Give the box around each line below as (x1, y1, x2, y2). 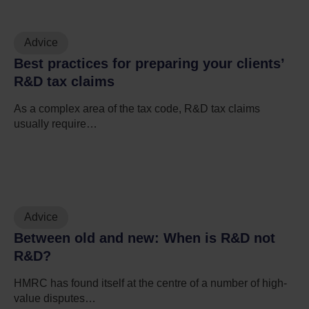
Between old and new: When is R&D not (14, 230, 275, 246)
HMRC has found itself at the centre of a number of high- (14, 277, 287, 289)
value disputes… (14, 292, 96, 304)
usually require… (14, 117, 97, 130)
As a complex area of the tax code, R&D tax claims (14, 102, 260, 114)
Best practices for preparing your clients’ (14, 55, 284, 71)
